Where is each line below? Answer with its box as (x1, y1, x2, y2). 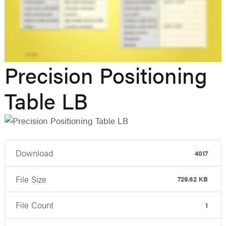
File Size (16, 173, 47, 185)
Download (16, 147, 54, 159)
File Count (16, 199, 54, 211)
